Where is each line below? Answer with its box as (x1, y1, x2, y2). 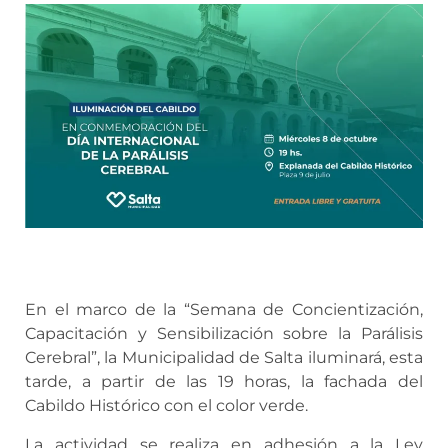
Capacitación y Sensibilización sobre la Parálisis (25, 324, 423, 344)
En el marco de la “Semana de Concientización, (25, 300, 423, 320)
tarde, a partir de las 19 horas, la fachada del (25, 372, 423, 392)
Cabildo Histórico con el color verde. (25, 396, 308, 416)
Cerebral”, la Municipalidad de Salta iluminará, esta (25, 348, 423, 368)
